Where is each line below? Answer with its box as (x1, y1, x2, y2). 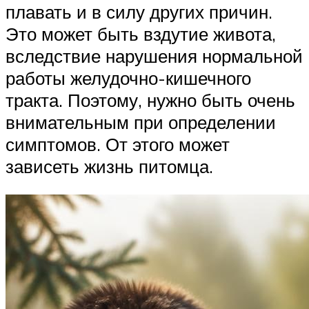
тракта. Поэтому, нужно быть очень (6, 88, 295, 111)
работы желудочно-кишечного (6, 66, 251, 89)
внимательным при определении (6, 110, 276, 133)
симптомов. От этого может (6, 132, 230, 155)
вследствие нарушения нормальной (6, 44, 303, 67)
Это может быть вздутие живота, (6, 22, 276, 45)
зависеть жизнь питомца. (6, 154, 213, 177)
